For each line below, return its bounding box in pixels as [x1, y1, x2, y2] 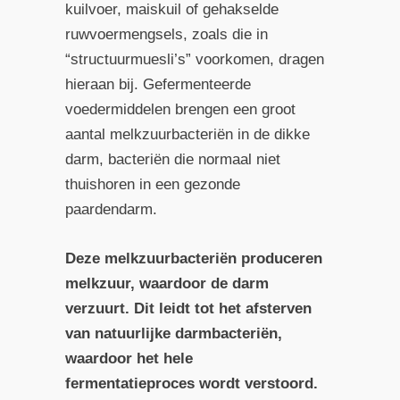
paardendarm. [64, 200, 157, 218]
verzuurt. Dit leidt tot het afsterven [64, 300, 312, 318]
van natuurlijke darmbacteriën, [64, 325, 282, 343]
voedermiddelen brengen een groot [64, 100, 296, 118]
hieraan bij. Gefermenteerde [64, 75, 251, 93]
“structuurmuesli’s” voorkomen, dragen [64, 50, 324, 68]
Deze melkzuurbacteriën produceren [64, 250, 322, 268]
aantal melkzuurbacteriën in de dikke [64, 125, 310, 143]
